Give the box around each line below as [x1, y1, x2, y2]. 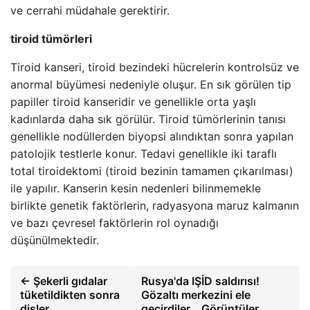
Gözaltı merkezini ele [141, 288, 251, 302]
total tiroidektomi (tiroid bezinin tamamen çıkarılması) [10, 164, 293, 178]
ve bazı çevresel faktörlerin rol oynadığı [10, 216, 219, 230]
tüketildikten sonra [20, 288, 120, 302]
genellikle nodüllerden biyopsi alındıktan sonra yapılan [10, 129, 293, 143]
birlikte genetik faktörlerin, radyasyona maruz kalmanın [10, 199, 299, 212]
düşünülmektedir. [10, 233, 99, 247]
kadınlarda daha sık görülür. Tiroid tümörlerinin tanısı [10, 112, 286, 126]
